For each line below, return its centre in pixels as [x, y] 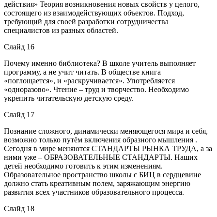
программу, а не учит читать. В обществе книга [82, 72]
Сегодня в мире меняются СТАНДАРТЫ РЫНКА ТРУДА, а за [108, 148]
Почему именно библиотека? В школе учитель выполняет [100, 63]
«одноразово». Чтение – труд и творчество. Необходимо [96, 89]
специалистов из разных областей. [61, 30]
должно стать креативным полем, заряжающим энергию [97, 183]
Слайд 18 [19, 208]
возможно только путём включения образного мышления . [101, 139]
